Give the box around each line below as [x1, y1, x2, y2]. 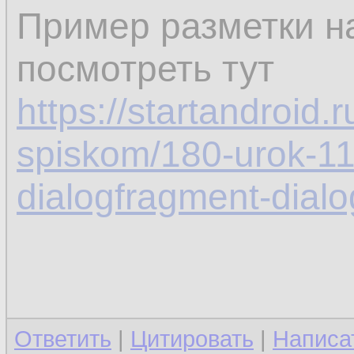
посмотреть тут [17, 48, 274, 89]
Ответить [14, 326, 111, 352]
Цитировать [130, 326, 254, 352]
